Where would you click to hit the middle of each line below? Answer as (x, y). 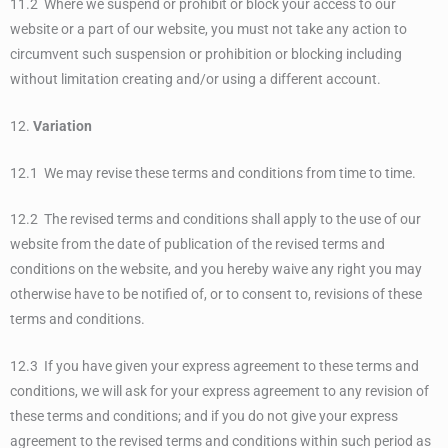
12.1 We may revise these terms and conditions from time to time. (213, 172)
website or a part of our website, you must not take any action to (208, 28)
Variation (62, 125)
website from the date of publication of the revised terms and (197, 244)
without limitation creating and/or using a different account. (195, 78)
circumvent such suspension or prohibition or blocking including (206, 53)
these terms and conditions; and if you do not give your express (204, 416)
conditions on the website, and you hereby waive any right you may (216, 269)
